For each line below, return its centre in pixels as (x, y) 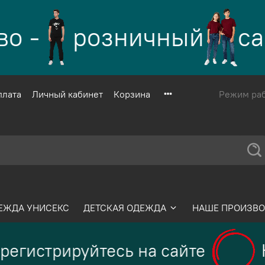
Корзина (132, 94)
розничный (124, 37)
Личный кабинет (67, 94)
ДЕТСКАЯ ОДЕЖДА (125, 207)
